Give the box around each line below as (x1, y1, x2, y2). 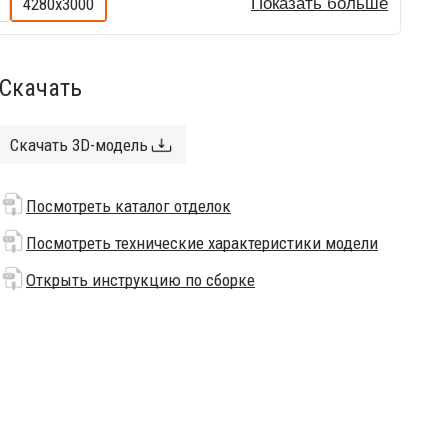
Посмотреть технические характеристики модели (26, 233, 378, 253)
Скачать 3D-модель (10, 134, 148, 155)
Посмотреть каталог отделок (26, 196, 231, 216)
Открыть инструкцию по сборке (26, 270, 255, 290)
